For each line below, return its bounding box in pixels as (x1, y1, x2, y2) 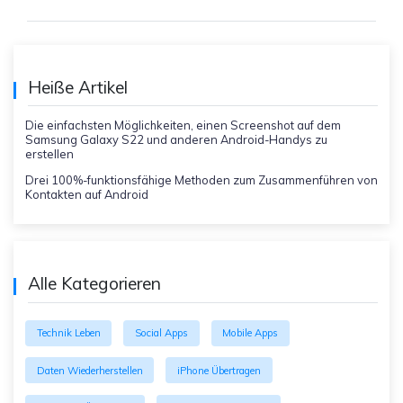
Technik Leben (36, 327, 101, 340)
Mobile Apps (222, 327, 279, 340)
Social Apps (134, 327, 188, 340)
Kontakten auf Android (24, 186, 148, 201)
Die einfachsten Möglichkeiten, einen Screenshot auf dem (24, 117, 341, 132)
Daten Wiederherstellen (36, 363, 143, 377)
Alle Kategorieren (27, 273, 161, 295)
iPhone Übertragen (176, 363, 261, 377)
